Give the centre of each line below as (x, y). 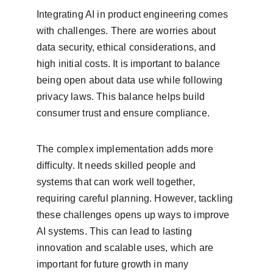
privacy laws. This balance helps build (122, 97)
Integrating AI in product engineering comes (134, 14)
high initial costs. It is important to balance (130, 64)
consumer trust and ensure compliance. (123, 113)
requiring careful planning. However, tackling (136, 198)
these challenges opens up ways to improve (134, 215)
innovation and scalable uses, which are (126, 248)
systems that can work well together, (117, 182)
